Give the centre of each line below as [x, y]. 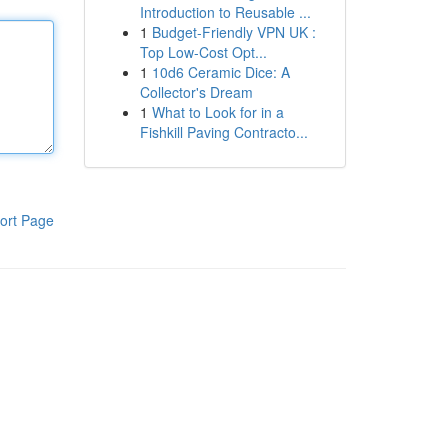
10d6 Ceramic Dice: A [220, 72]
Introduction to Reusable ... [225, 12]
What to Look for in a [217, 112]
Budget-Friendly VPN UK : [233, 32]
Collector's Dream [196, 92]
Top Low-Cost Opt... [203, 52]
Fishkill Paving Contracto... [223, 132]
